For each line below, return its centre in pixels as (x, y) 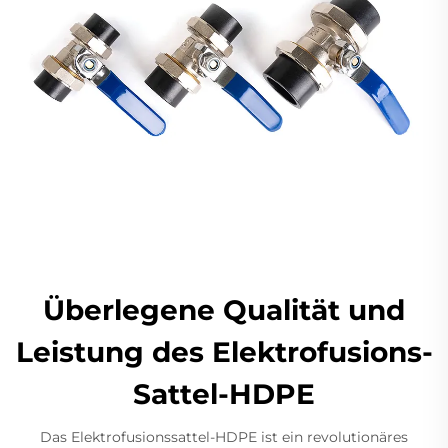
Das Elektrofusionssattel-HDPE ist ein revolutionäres (224, 437)
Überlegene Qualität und (224, 310)
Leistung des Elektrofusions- (224, 352)
